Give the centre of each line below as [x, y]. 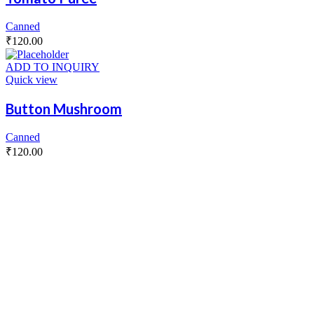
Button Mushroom [64, 109]
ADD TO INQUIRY [53, 67]
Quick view [32, 80]
